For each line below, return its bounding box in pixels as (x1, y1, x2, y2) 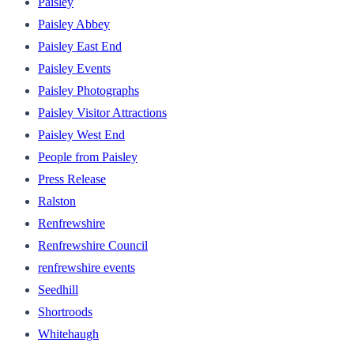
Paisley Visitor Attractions (38, 105, 167, 119)
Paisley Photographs (38, 83, 139, 97)
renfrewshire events (38, 260, 135, 274)
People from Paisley (38, 149, 137, 164)
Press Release (38, 171, 106, 186)
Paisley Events (38, 61, 111, 75)
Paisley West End (38, 127, 125, 141)
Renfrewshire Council (38, 238, 148, 252)
